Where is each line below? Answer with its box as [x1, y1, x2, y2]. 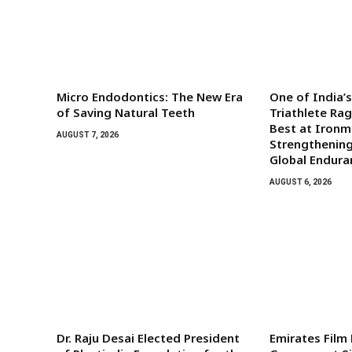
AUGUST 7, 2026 [57, 130, 119, 140]
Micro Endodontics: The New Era [57, 89, 243, 105]
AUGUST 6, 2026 [269, 178, 332, 187]
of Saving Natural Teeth [57, 104, 195, 121]
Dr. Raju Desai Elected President [57, 330, 240, 346]
